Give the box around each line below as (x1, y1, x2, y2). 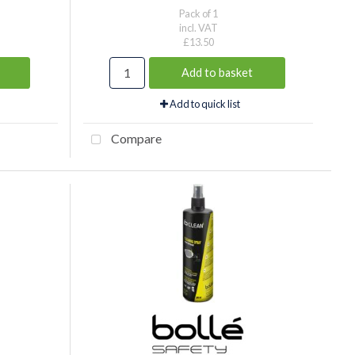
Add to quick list (168, 97, 240, 110)
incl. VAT (178, 21, 218, 34)
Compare (109, 130, 162, 146)
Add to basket (181, 65, 253, 79)
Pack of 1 (178, 6, 218, 20)
